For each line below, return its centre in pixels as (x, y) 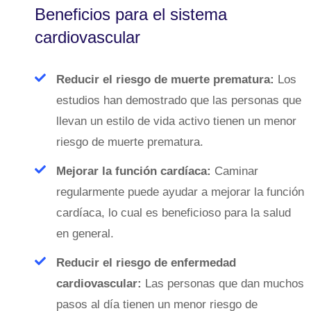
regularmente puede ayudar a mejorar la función (180, 192)
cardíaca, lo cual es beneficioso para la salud (174, 212)
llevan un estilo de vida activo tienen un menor (176, 121)
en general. (85, 233)
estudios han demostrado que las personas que (179, 100)
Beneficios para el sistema (131, 14)
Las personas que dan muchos (223, 283)
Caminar (235, 171)
